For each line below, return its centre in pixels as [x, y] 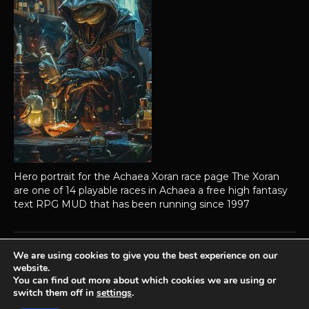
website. [31, 268]
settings [114, 293]
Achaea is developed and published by [99, 273]
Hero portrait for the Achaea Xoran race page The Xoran [147, 177]
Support [239, 300]
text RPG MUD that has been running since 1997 [132, 204]
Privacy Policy [82, 300]
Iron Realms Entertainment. [230, 273]
